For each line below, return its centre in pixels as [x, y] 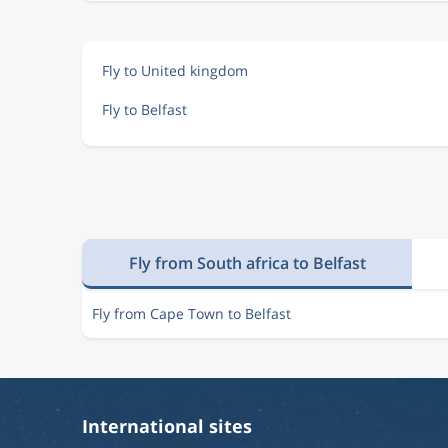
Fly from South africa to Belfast [247, 262]
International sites [167, 426]
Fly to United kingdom [175, 70]
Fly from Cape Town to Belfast [191, 313]
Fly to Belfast [144, 109]
